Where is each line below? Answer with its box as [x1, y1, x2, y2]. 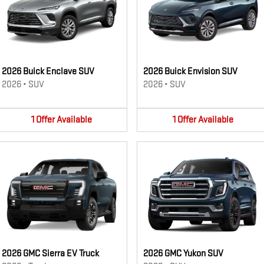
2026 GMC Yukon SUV [143, 248, 223, 259]
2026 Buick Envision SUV [143, 65, 237, 77]
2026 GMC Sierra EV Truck [2, 248, 99, 259]
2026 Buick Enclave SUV [2, 65, 94, 77]
